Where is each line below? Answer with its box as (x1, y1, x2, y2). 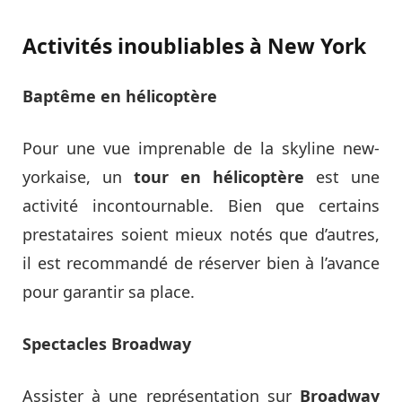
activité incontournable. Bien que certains (22, 194, 380, 216)
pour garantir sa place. (22, 280, 195, 302)
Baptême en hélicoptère (22, 84, 217, 107)
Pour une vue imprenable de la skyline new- (22, 136, 380, 159)
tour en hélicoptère (134, 165, 304, 188)
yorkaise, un (22, 165, 134, 188)
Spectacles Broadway (22, 332, 191, 354)
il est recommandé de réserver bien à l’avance (22, 251, 380, 274)
